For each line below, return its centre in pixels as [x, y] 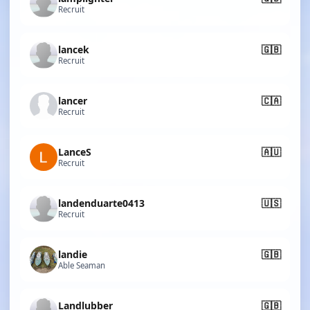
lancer [73, 100]
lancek [74, 49]
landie [73, 254]
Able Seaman [82, 265]
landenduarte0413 [101, 203]
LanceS [75, 152]
